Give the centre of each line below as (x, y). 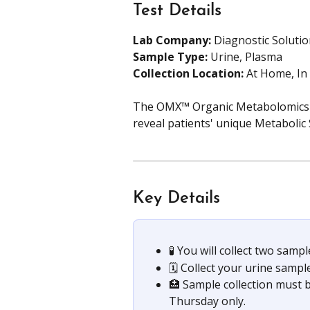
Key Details (176, 199)
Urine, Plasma (246, 57)
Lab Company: (172, 40)
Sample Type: (172, 57)
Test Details (177, 11)
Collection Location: (190, 73)
